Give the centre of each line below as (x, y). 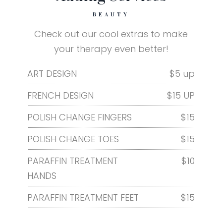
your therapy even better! (111, 49)
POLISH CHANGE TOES (73, 139)
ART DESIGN (52, 73)
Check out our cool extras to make (111, 34)
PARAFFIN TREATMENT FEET (83, 197)
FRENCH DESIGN (60, 95)
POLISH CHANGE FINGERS (80, 117)
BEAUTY (111, 14)
